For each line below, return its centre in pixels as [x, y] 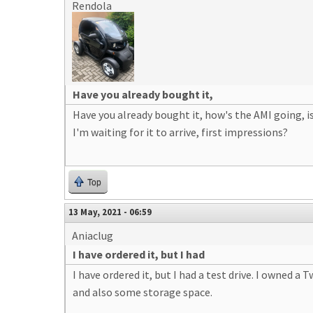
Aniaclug [93, 235]
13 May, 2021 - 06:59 [110, 212]
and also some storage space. [143, 292]
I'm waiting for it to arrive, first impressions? [180, 132]
